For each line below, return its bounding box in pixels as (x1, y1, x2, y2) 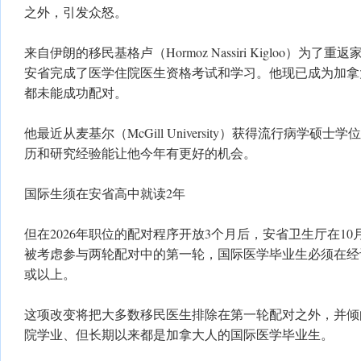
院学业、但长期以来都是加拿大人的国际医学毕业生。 (24, 326, 334, 342)
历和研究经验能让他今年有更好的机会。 (24, 144, 256, 161)
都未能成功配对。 (24, 84, 127, 101)
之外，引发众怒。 (24, 3, 127, 20)
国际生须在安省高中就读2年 (24, 185, 185, 201)
